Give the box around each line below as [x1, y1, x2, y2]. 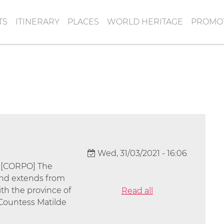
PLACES [67, 16, 99, 26]
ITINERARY [15, 16, 59, 26]
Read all [121, 185, 153, 195]
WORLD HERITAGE [107, 16, 183, 26]
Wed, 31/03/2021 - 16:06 [95, 148, 187, 158]
